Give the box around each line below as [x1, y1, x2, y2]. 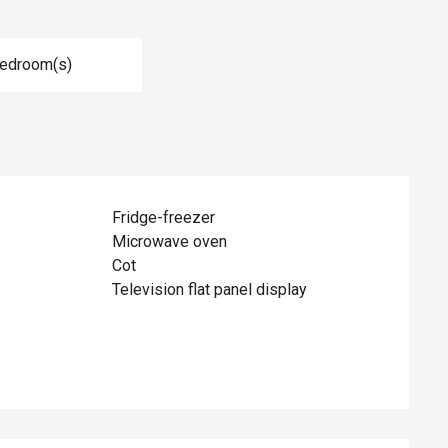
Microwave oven [112, 232, 228, 251]
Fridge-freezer [112, 208, 216, 227]
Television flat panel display [112, 280, 308, 299]
